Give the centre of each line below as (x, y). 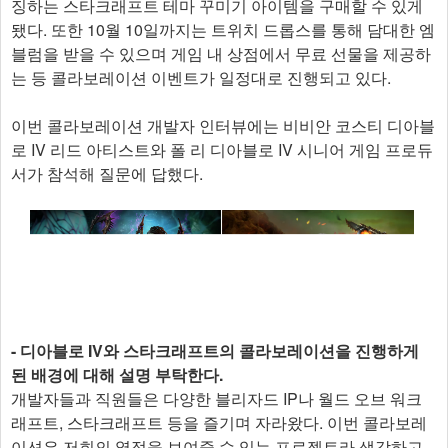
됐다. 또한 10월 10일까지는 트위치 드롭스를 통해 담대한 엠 (223, 29)
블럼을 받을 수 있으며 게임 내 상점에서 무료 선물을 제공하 (221, 53)
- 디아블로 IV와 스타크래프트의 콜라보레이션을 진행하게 (215, 351)
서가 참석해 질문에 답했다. (107, 173)
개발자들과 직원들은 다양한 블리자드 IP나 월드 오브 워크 (216, 399)
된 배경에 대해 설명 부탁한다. (117, 375)
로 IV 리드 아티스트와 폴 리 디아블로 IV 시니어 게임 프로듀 (222, 149)
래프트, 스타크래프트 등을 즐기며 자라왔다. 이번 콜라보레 (219, 423)
